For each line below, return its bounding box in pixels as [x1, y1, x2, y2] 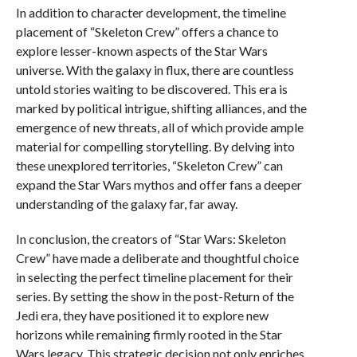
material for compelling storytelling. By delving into [15, 139, 295, 154]
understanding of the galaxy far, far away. [15, 196, 237, 211]
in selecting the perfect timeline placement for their [15, 269, 293, 284]
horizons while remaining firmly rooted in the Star [15, 327, 282, 342]
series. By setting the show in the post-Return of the [15, 288, 294, 304]
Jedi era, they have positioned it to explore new [15, 308, 269, 323]
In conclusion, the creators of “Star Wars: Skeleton [15, 231, 286, 246]
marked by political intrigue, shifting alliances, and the [15, 100, 307, 116]
